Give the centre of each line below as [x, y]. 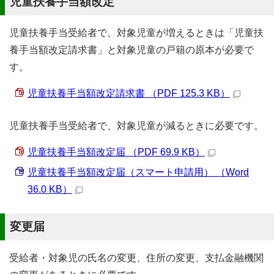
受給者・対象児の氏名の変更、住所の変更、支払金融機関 [136, 258]
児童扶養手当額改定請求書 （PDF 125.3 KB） [129, 93]
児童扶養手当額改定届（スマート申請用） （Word [138, 172]
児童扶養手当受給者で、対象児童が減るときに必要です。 [136, 126]
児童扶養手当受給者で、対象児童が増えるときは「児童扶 [136, 33]
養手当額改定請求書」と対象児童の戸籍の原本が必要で [131, 50]
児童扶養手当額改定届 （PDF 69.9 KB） [116, 152]
